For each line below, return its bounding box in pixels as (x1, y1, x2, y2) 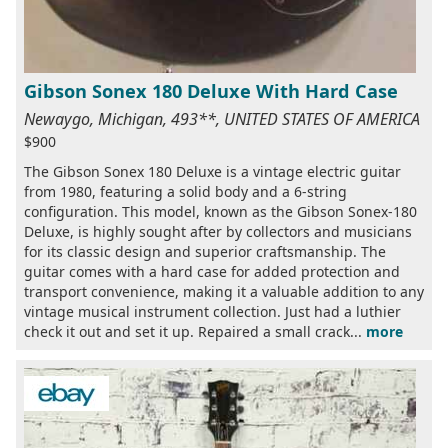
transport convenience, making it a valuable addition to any (24, 281, 424, 301)
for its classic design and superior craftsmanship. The (24, 241, 386, 261)
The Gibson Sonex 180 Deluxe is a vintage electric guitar (24, 161, 401, 181)
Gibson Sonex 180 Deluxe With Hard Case (24, 78, 398, 103)
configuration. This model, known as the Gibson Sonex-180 (24, 201, 417, 221)
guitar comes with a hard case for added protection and (24, 261, 400, 281)
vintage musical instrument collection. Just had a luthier (24, 301, 401, 321)
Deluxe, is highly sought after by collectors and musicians (24, 221, 412, 241)
